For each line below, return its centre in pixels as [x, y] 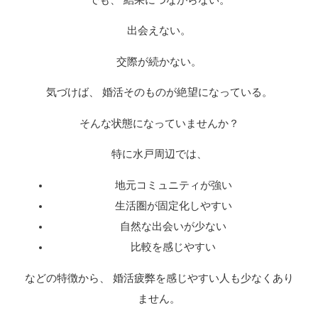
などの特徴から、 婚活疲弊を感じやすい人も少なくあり [159, 278]
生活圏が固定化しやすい [173, 206]
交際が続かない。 [159, 61]
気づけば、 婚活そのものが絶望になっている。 [159, 93]
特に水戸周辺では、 [159, 154]
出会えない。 [159, 31]
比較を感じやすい [173, 247]
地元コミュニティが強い [173, 186]
